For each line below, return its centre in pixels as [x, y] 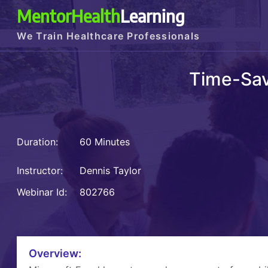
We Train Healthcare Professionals [109, 36]
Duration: [38, 142]
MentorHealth [69, 16]
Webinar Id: [42, 192]
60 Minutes [103, 142]
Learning [153, 16]
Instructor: [40, 171]
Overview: [55, 254]
